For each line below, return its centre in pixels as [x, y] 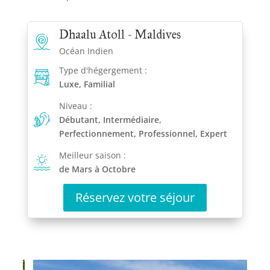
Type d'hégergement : [103, 71]
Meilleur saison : [92, 155]
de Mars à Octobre [97, 169]
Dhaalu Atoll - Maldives [120, 35]
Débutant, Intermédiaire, [110, 120]
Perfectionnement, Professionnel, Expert [143, 134]
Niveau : [75, 106]
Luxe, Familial [87, 84]
